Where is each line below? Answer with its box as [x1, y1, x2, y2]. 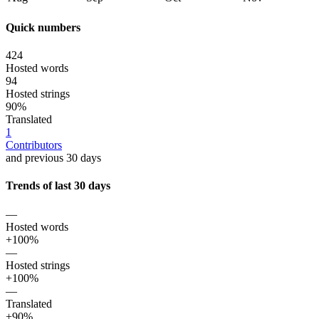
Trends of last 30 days [6, 179, 110, 192]
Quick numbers [6, 21, 80, 33]
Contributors [6, 139, 62, 152]
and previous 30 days [6, 152, 101, 164]
